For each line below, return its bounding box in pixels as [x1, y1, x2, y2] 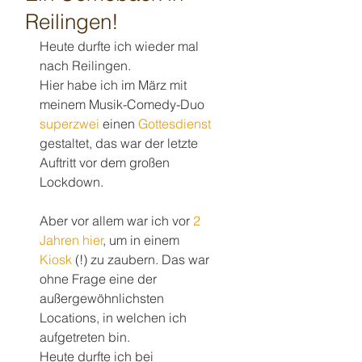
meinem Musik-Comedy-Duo [40, 96, 208, 112]
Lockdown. [40, 174, 107, 190]
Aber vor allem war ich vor [40, 213, 193, 229]
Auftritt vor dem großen [40, 154, 173, 170]
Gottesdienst [138, 116, 211, 132]
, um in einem [103, 232, 183, 248]
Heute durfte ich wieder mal [40, 38, 202, 54]
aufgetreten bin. [40, 329, 130, 345]
